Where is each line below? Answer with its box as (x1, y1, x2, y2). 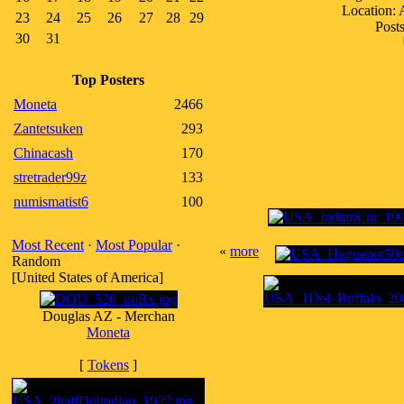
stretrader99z (14, 170, 87, 185)
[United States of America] (12, 270, 163, 285)
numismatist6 (14, 194, 88, 209)
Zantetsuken (14, 121, 83, 136)
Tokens (87, 357, 129, 372)
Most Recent (12, 237, 84, 252)
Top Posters (72, 72, 144, 87)
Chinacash (14, 145, 73, 161)
